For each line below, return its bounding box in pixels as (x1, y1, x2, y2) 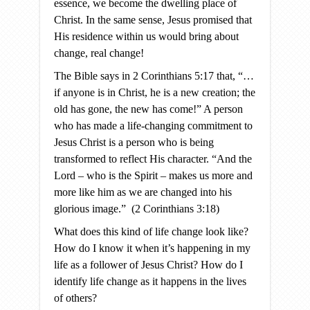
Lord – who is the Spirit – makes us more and (54, 170, 253, 181)
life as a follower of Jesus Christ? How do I (54, 259, 243, 271)
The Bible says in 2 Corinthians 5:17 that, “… (54, 70, 254, 82)
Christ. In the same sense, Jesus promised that (54, 14, 252, 26)
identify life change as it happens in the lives (54, 275, 246, 287)
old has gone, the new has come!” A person (54, 103, 243, 115)
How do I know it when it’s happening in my (54, 242, 250, 254)
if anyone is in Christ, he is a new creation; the (54, 86, 255, 98)
